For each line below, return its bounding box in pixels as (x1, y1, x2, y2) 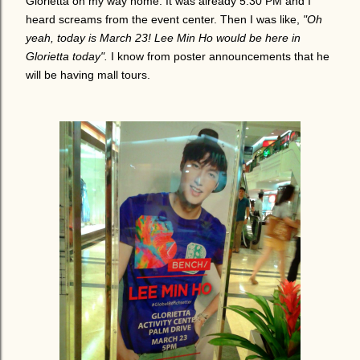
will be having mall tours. (26, 68, 150, 81)
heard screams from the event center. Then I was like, (26, 13, 303, 26)
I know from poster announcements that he (108, 50, 329, 63)
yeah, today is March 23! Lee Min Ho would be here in (26, 31, 301, 44)
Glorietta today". (26, 50, 108, 63)
